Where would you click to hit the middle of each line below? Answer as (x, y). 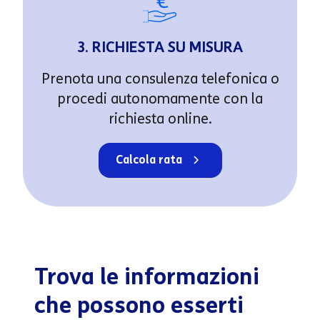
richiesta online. (160, 118)
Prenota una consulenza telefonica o (160, 78)
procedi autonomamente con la (160, 98)
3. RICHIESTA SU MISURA (160, 47)
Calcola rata (149, 159)
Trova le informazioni (147, 276)
